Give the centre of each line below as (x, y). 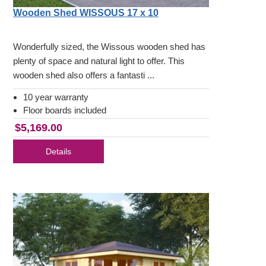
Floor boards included (65, 110)
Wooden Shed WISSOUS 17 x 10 (86, 13)
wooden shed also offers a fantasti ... (84, 75)
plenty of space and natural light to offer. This (99, 61)
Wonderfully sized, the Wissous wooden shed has (109, 47)
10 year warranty (56, 97)
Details (58, 152)
